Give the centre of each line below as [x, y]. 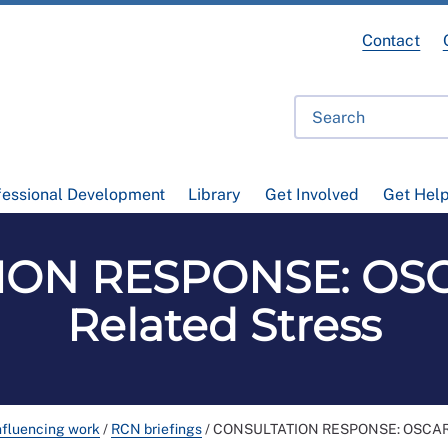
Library [215, 195]
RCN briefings [156, 429]
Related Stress [224, 325]
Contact [391, 40]
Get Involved [311, 195]
